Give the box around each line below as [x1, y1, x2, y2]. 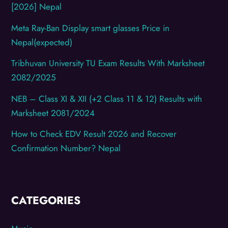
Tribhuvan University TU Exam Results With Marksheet [11, 57, 205, 70]
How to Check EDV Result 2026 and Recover [11, 128, 177, 140]
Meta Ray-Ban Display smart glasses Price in [11, 21, 170, 34]
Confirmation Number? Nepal [11, 142, 121, 155]
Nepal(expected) [11, 36, 73, 48]
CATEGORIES [11, 192, 81, 209]
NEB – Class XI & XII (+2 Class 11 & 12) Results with [11, 92, 203, 105]
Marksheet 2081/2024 [11, 106, 95, 119]
